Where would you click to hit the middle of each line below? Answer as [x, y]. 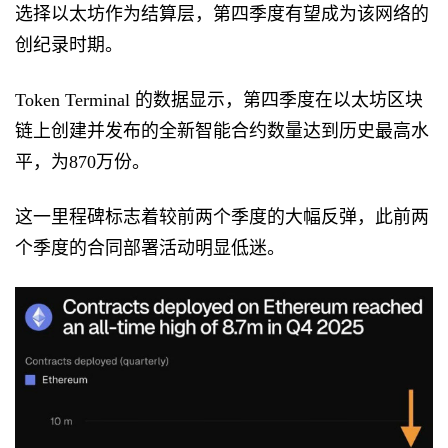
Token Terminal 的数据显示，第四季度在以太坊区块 [218, 99]
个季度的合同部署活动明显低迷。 [149, 247]
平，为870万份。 [82, 161]
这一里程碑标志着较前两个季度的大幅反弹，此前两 [221, 216]
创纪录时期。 [68, 44]
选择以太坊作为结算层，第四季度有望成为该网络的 [221, 13]
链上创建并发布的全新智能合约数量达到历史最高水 [221, 130]
